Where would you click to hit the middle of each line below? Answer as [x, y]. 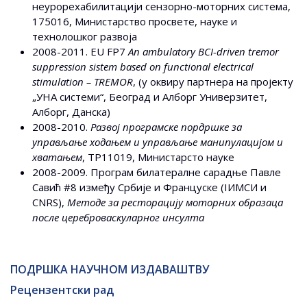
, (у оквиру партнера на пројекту [213, 82]
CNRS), [50, 202]
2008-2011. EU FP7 [80, 52]
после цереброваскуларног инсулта [118, 218]
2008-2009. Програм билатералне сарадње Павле [157, 172]
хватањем [57, 157]
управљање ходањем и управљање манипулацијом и [158, 142]
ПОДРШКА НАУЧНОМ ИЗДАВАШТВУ [110, 270]
